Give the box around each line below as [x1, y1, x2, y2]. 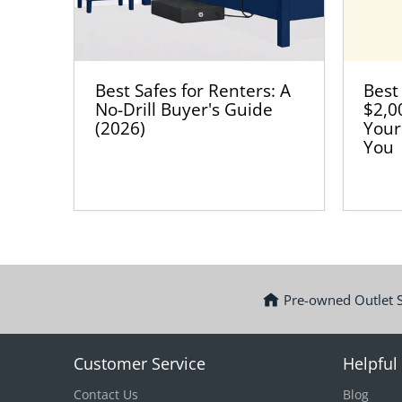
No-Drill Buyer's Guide [94, 97, 273, 122]
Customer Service [74, 353, 205, 375]
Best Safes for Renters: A [94, 78, 291, 103]
